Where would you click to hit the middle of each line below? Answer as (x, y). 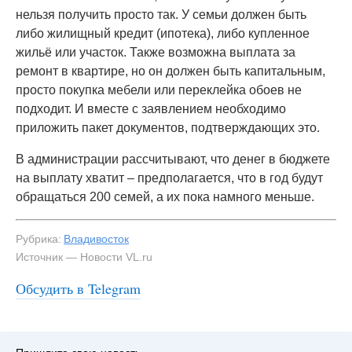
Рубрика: (38, 239)
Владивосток (96, 239)
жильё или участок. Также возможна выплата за (156, 52)
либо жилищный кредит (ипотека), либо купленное (163, 33)
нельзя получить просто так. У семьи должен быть (161, 15)
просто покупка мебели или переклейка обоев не (159, 90)
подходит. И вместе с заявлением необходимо (151, 109)
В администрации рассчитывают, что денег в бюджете (173, 159)
